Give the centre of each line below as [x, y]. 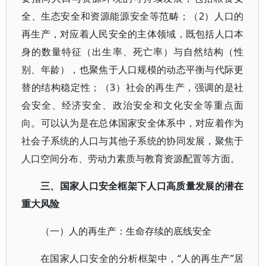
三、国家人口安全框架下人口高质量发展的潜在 [142, 186]
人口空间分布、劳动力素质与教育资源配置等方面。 [131, 158]
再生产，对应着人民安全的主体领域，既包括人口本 [133, 34]
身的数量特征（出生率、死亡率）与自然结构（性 [133, 51]
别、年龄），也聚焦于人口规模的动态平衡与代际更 [133, 69]
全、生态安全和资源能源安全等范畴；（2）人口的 [133, 16]
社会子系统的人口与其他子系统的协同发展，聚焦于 [133, 140]
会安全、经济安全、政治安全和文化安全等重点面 [133, 105]
